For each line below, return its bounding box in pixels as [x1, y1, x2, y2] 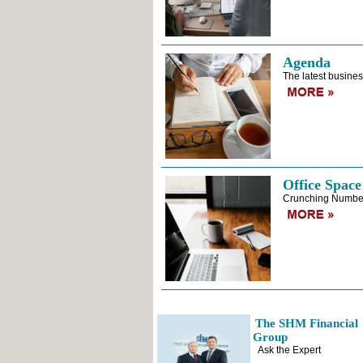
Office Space [282, 177, 361, 193]
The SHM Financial [254, 317, 358, 330]
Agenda [282, 54, 331, 70]
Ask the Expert [258, 344, 321, 356]
